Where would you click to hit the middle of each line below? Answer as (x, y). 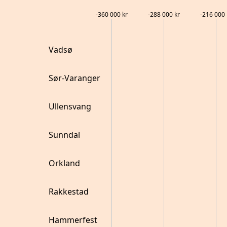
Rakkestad (69, 192)
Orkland (64, 163)
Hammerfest (73, 220)
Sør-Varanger (74, 78)
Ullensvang (70, 106)
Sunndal (64, 135)
